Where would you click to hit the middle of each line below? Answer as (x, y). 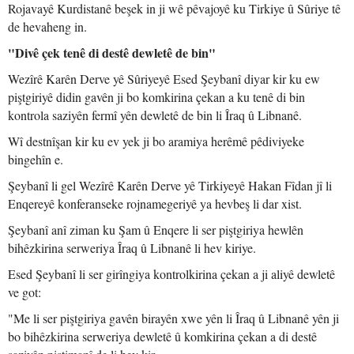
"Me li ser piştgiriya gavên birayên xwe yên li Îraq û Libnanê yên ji (173, 318)
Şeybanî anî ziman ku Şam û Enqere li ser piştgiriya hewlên (156, 230)
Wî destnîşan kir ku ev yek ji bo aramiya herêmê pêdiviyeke (156, 141)
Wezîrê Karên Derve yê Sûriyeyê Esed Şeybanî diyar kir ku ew (164, 79)
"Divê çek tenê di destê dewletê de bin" (112, 53)
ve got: (24, 292)
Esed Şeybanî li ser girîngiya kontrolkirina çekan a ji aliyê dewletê (171, 274)
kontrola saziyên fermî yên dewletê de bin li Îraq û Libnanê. (155, 115)
